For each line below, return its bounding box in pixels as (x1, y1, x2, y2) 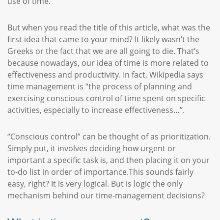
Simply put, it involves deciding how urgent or (7, 143, 176, 154)
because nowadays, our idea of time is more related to (7, 57, 209, 68)
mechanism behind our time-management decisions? (7, 190, 205, 201)
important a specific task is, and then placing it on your (7, 155, 210, 165)
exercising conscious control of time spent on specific (7, 93, 205, 104)
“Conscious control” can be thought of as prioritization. (7, 131, 211, 142)
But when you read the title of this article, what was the (7, 22, 210, 33)
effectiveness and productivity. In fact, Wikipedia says (7, 69, 203, 80)
